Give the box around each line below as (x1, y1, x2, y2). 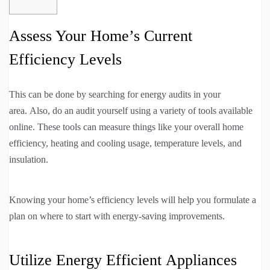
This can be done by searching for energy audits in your (9, 89, 221, 99)
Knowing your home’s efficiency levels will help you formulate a (9, 194, 256, 205)
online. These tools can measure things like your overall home (9, 121, 243, 132)
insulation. (9, 154, 48, 165)
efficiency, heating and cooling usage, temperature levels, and (9, 137, 242, 148)
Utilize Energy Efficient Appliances (9, 251, 237, 269)
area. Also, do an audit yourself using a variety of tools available (9, 105, 253, 116)
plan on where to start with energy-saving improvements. (9, 210, 225, 221)
